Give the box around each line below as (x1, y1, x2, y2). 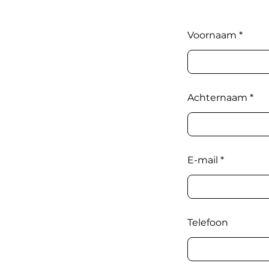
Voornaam (187, 29, 237, 41)
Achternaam (187, 92, 247, 103)
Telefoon (187, 217, 228, 228)
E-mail (187, 154, 218, 166)
